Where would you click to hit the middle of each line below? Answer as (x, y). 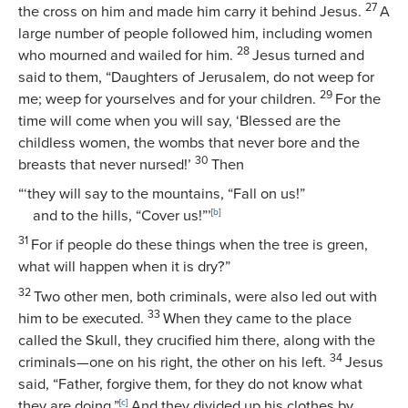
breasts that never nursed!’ (105, 165)
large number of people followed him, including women (195, 34)
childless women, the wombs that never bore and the (189, 143)
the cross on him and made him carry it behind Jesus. (190, 12)
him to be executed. (81, 318)
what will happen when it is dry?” (124, 267)
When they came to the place (257, 318)
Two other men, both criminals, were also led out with (205, 296)
